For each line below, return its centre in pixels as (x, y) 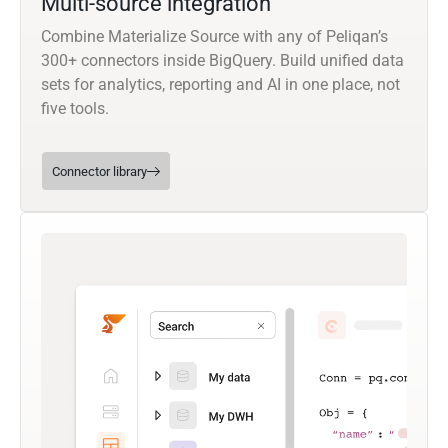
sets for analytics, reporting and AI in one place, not (220, 84)
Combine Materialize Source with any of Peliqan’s (214, 36)
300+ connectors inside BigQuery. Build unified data (222, 60)
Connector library (99, 171)
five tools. (75, 108)
